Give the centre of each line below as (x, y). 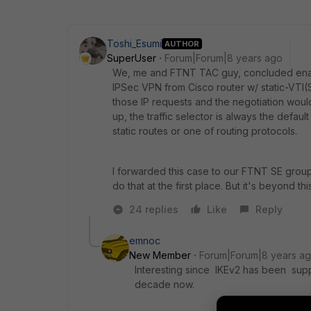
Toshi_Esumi (134, 43)
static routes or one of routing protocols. (205, 131)
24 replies (154, 209)
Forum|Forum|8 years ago (224, 58)
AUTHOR (182, 43)
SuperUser (132, 58)
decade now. (165, 284)
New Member (160, 255)
